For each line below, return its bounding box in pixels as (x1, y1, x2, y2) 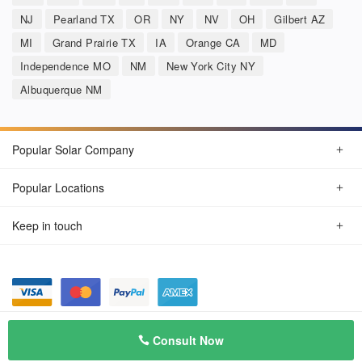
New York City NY (166, 57, 256, 74)
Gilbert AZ (274, 11, 326, 27)
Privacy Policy (12, 320, 80, 336)
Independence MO (20, 57, 111, 74)
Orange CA (186, 34, 241, 50)
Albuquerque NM (20, 81, 103, 97)
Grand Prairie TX (52, 34, 137, 50)
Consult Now (149, 332, 224, 348)
